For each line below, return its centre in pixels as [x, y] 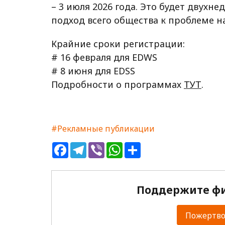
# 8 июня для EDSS [93, 71]
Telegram [104, 146]
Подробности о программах [118, 85]
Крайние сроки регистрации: [118, 44]
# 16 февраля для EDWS [104, 58]
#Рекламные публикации [103, 129]
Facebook [86, 146]
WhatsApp [142, 146]
